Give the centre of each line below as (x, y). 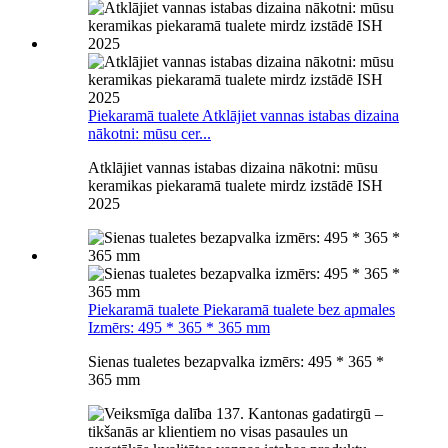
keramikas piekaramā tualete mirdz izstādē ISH (235, 185)
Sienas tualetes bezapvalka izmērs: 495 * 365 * (236, 361)
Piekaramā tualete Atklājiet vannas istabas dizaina (243, 115)
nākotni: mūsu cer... (149, 133)
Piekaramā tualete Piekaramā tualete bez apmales (241, 309)
